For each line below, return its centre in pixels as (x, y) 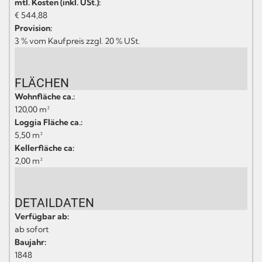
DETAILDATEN (54, 203)
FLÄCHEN (42, 83)
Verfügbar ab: (42, 216)
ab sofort (32, 229)
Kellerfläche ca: (44, 148)
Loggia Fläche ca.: (49, 122)
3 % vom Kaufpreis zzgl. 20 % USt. (77, 41)
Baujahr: (30, 242)
